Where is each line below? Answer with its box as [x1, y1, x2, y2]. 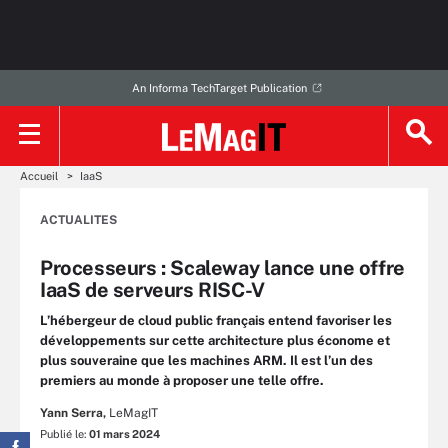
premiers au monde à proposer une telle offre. [40, 373, 324, 388]
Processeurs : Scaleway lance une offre [40, 256, 405, 280]
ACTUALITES [40, 213, 117, 227]
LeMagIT [109, 406, 158, 420]
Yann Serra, [40, 406, 106, 420]
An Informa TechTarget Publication [131, 82, 307, 94]
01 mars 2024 [89, 428, 160, 440]
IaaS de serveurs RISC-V [40, 278, 265, 302]
